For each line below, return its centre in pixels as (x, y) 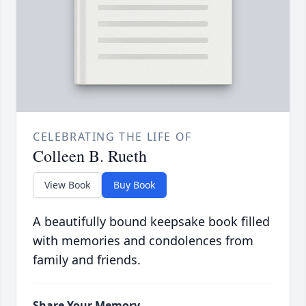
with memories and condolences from (143, 241)
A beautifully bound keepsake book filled (151, 222)
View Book (67, 185)
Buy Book (134, 185)
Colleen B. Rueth (90, 156)
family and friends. (87, 260)
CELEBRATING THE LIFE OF (112, 137)
